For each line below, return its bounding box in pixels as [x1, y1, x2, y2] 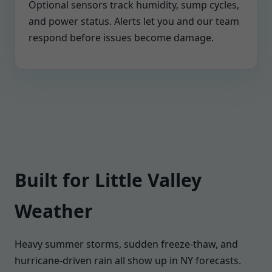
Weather [15, 199, 93, 223]
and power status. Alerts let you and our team [29, 15, 239, 28]
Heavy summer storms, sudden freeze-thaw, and [15, 237, 238, 251]
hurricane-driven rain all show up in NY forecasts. [15, 254, 241, 267]
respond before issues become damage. [29, 31, 214, 44]
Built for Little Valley [15, 168, 202, 192]
